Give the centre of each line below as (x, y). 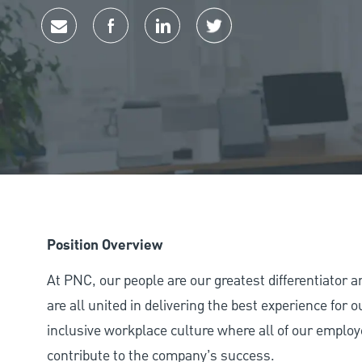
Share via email (104, 39)
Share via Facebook (168, 39)
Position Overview (105, 245)
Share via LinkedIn (217, 39)
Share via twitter (263, 39)
